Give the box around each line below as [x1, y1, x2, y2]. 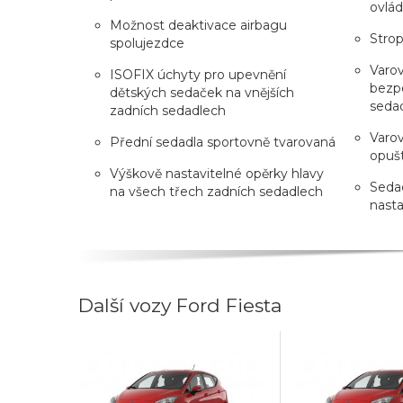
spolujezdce [110, 34, 184, 51]
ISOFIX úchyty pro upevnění [110, 66, 286, 83]
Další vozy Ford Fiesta [78, 293, 282, 317]
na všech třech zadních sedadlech [110, 183, 323, 200]
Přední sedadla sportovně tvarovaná [110, 133, 336, 150]
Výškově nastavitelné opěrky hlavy [110, 165, 324, 182]
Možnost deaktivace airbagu [110, 16, 287, 33]
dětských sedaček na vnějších [110, 84, 294, 101]
